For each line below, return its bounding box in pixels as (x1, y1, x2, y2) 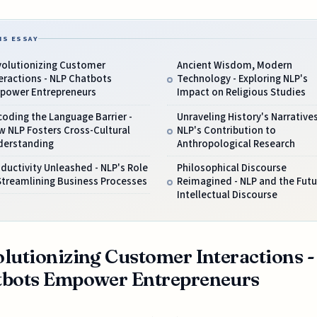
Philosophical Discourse (176, 161, 287, 176)
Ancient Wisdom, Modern (176, 58, 292, 74)
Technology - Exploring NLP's (176, 71, 308, 87)
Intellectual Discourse (176, 188, 277, 203)
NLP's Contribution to (176, 122, 276, 138)
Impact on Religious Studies (176, 85, 306, 100)
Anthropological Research (176, 136, 295, 151)
